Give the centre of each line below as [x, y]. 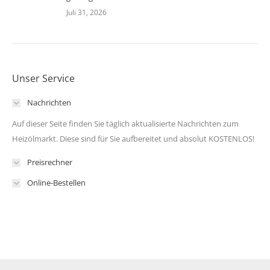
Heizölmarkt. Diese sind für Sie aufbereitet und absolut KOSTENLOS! [133, 139]
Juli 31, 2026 [86, 13]
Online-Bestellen [56, 183]
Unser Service [43, 79]
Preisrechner [50, 162]
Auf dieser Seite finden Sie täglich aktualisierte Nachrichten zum [125, 124]
